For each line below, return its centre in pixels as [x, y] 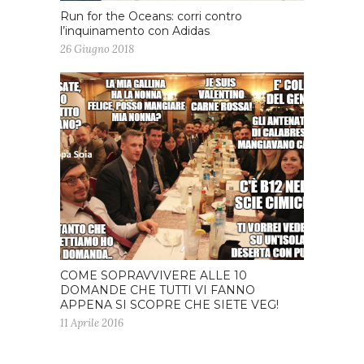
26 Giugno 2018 [97, 50]
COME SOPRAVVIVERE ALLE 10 [154, 275]
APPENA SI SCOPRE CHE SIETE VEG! [169, 304]
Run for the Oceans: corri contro [151, 17]
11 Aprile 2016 [92, 323]
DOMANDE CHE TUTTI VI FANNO [158, 290]
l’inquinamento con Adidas [135, 31]
